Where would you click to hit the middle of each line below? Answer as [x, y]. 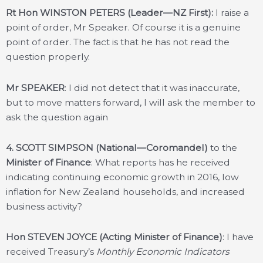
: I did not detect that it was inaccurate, [152, 87]
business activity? [44, 206]
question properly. [48, 57]
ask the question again [57, 117]
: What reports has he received [161, 162]
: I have [238, 237]
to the [222, 147]
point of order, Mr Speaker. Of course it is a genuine [123, 28]
